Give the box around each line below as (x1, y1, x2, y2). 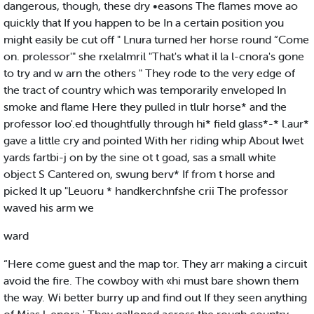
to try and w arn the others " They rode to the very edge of (4, 66, 295, 81)
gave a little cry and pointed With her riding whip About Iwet (4, 133, 303, 148)
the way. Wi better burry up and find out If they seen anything (4, 290, 307, 305)
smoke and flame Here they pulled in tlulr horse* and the (4, 100, 287, 114)
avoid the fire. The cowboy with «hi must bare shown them (4, 273, 299, 288)
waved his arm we (4, 200, 94, 215)
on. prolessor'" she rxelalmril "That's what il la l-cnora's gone (4, 49, 304, 64)
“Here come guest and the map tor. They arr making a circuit (4, 257, 307, 271)
